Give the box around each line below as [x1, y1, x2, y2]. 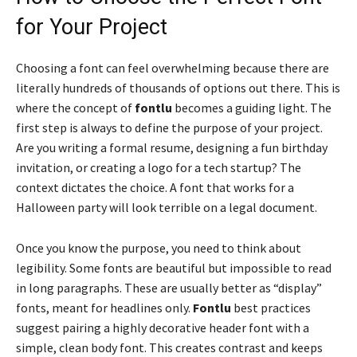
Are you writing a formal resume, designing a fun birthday [16, 139, 328, 156]
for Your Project [16, 14, 167, 41]
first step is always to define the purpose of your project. [16, 120, 323, 136]
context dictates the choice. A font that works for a [16, 179, 294, 196]
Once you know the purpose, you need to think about [16, 240, 301, 257]
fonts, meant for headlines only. [16, 300, 193, 316]
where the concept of [16, 100, 135, 116]
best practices [231, 300, 311, 316]
